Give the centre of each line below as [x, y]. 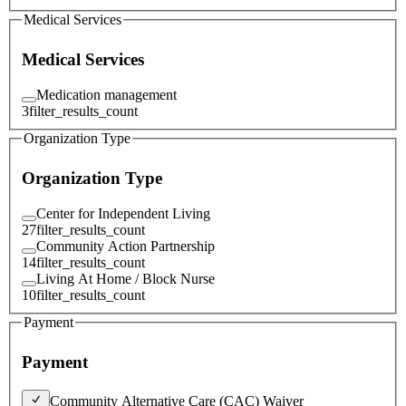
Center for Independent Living [123, 213]
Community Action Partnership [126, 246]
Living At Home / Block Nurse [126, 278]
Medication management [106, 94]
